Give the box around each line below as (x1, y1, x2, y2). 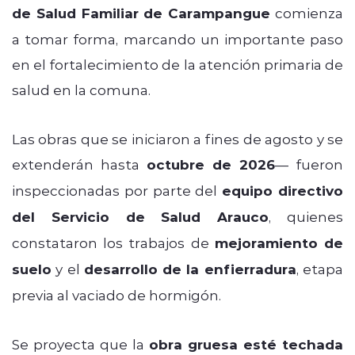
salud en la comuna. (12, 80, 151, 98)
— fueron (275, 155, 343, 173)
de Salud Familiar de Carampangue (12, 3, 271, 22)
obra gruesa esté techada (149, 334, 343, 353)
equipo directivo (222, 181, 344, 200)
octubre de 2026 (147, 155, 275, 174)
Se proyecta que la (12, 334, 149, 353)
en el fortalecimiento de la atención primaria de (12, 55, 343, 73)
